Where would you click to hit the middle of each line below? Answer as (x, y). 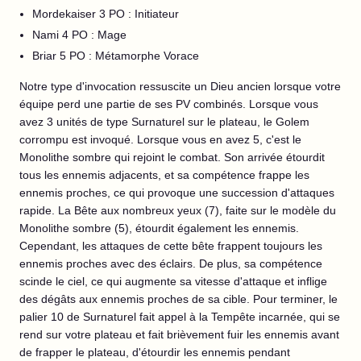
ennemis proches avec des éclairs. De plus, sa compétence (171, 263)
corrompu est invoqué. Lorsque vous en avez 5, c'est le (160, 139)
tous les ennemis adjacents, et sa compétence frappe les (164, 175)
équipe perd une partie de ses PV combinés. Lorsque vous (169, 104)
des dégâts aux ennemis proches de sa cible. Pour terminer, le (178, 299)
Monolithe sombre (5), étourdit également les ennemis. (159, 228)
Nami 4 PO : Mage (79, 35)
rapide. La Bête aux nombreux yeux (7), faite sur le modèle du (178, 210)
